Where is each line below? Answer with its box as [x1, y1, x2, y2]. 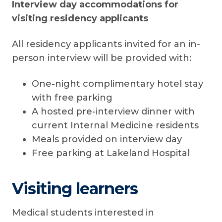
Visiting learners [12, 179, 138, 198]
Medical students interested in [12, 207, 154, 218]
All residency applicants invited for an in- [12, 39, 200, 50]
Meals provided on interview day [32, 134, 182, 145]
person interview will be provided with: [12, 53, 191, 63]
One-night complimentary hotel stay [32, 78, 203, 89]
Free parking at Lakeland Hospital [32, 148, 190, 159]
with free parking [32, 92, 112, 103]
